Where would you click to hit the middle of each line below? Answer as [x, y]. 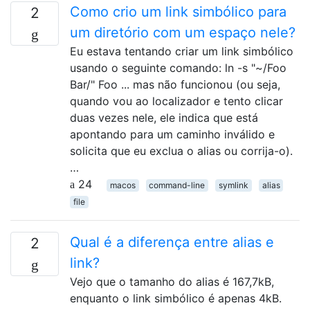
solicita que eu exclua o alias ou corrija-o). [181, 151]
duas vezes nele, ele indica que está [164, 117]
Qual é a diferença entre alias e [172, 242]
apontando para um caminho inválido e [172, 134]
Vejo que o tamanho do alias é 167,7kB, [172, 281]
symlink [233, 185]
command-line [177, 185]
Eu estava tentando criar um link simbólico [182, 51]
